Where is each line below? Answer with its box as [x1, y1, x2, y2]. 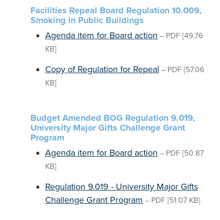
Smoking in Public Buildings [30, 15, 144, 26]
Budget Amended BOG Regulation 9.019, [30, 112, 195, 123]
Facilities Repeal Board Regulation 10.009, [30, 5, 202, 16]
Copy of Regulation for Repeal [45, 64, 159, 75]
